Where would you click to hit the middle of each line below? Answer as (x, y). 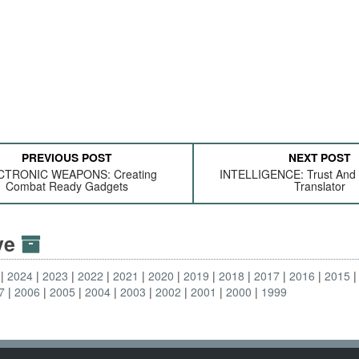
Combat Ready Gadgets (67, 186)
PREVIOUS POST (67, 157)
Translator (319, 186)
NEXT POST (320, 157)
